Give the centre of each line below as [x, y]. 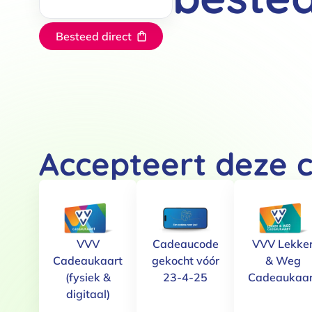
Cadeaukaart [88, 260]
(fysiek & [88, 277]
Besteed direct [94, 36]
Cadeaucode [185, 243]
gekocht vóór [185, 260]
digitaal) [88, 294]
